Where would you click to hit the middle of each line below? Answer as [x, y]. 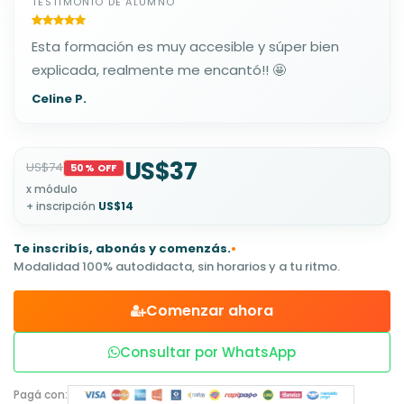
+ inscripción [62, 206]
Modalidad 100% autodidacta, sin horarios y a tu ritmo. [177, 266]
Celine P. [59, 98]
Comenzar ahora [210, 310]
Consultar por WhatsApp [208, 352]
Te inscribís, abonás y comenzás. [122, 248]
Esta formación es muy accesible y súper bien [185, 46]
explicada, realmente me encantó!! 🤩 [159, 69]
